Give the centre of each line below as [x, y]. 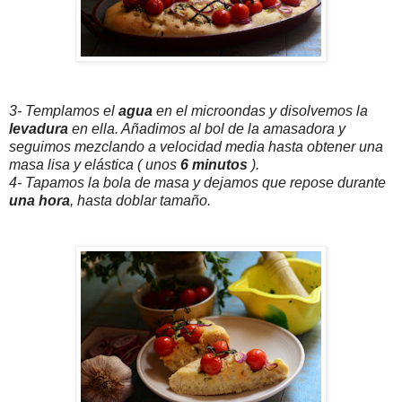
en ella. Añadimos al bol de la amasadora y [209, 129]
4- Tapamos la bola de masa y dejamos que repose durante [197, 183]
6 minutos [214, 165]
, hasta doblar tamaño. [140, 201]
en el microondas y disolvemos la [260, 111]
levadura [40, 129]
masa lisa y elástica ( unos [93, 165]
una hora [39, 201]
